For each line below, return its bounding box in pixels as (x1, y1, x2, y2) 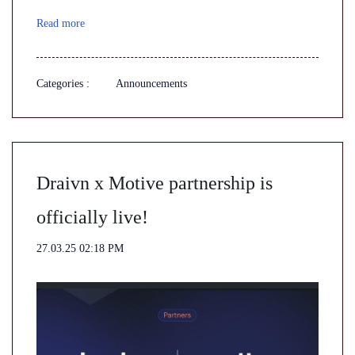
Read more (36, 17, 85, 29)
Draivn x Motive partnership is (36, 173, 273, 193)
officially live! (36, 207, 148, 227)
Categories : (36, 78, 90, 90)
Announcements (116, 78, 187, 90)
